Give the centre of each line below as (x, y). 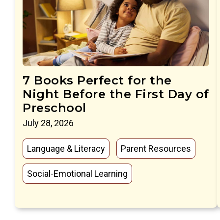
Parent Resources (156, 148)
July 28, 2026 (48, 123)
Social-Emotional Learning (77, 173)
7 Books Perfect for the (97, 80)
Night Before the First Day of (116, 94)
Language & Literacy (66, 148)
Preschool (55, 108)
